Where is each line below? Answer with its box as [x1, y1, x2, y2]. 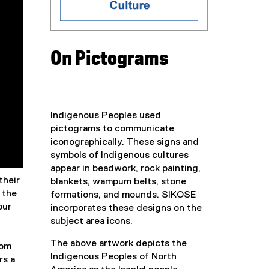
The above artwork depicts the [50, 238, 187, 249]
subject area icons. [50, 216, 133, 226]
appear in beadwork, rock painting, [50, 163, 201, 174]
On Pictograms [50, 49, 169, 68]
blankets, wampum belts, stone [50, 177, 186, 187]
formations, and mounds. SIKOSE [50, 190, 196, 200]
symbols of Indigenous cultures [50, 150, 189, 160]
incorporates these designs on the [50, 203, 202, 213]
